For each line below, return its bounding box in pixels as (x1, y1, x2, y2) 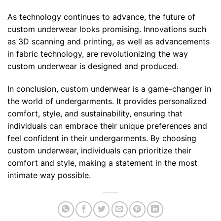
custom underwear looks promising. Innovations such (7, 24, 206, 34)
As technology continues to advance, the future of (7, 11, 195, 22)
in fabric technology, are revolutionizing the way (7, 48, 188, 59)
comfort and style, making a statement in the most (7, 157, 197, 168)
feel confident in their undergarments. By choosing (7, 133, 196, 143)
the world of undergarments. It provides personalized (7, 96, 207, 106)
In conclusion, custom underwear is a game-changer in (7, 83, 211, 94)
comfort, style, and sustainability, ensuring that (7, 108, 183, 118)
